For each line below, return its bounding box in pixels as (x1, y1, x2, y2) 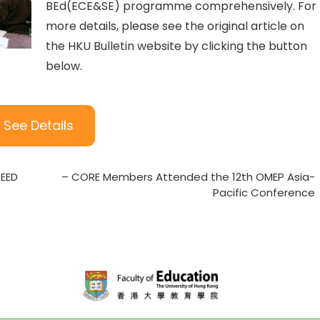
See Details (3, 116, 74, 135)
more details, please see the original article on (45, 18, 304, 35)
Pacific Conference (213, 185, 315, 201)
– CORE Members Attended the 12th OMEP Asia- (61, 169, 315, 185)
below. (45, 58, 82, 75)
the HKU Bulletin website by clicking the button (45, 38, 307, 55)
